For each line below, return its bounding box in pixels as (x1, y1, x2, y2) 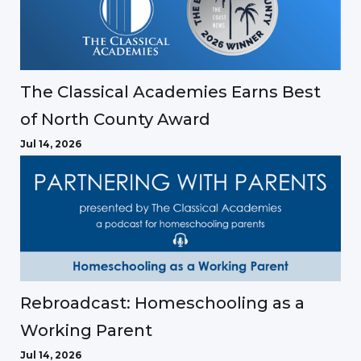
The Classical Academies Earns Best (20, 82, 321, 102)
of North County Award (20, 110, 210, 130)
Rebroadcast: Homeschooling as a (20, 293, 305, 313)
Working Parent (20, 320, 152, 340)
